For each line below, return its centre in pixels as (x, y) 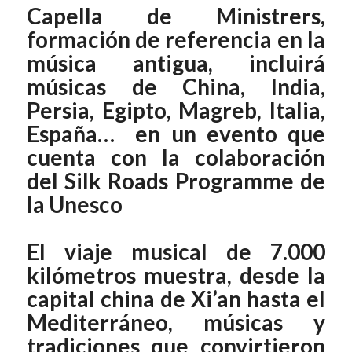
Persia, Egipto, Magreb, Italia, (176, 110)
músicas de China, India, (176, 87)
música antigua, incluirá (176, 63)
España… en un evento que (176, 134)
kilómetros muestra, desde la (176, 275)
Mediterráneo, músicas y (176, 323)
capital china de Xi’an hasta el (176, 299)
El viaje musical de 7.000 (176, 252)
